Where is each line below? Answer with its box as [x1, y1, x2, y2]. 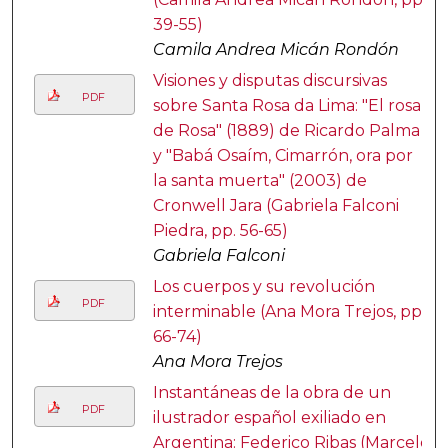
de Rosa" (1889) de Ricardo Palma [152, 121, 420, 141]
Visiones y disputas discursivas [152, 71, 387, 91]
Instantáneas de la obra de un [152, 383, 391, 403]
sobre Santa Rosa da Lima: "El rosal [152, 96, 426, 116]
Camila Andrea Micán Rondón [152, 40, 399, 60]
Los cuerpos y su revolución [152, 277, 375, 297]
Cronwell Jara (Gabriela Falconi [152, 196, 399, 216]
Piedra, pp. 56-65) [152, 221, 288, 241]
